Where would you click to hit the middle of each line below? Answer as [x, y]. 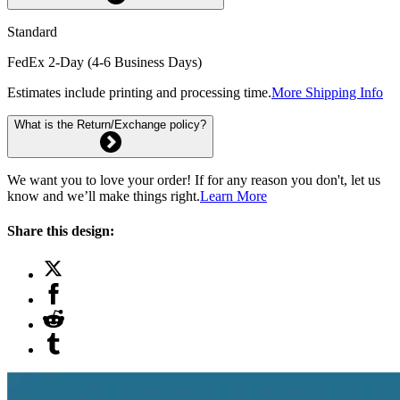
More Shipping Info [327, 92]
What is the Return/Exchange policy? [110, 124]
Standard [32, 31]
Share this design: [61, 230]
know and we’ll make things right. [104, 196]
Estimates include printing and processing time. [139, 92]
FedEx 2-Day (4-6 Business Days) [104, 62]
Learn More [233, 196]
